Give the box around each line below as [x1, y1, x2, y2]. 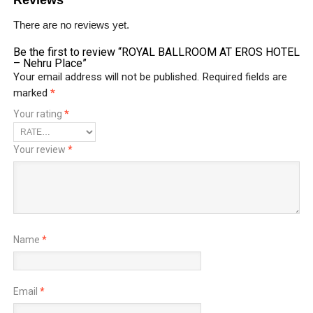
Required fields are [201, 70, 287, 83]
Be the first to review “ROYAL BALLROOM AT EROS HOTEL [13, 45, 300, 59]
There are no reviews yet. [13, 18, 129, 31]
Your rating [13, 108, 64, 119]
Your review [13, 143, 68, 155]
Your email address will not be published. [13, 70, 199, 83]
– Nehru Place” [13, 56, 87, 70]
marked [13, 86, 50, 99]
